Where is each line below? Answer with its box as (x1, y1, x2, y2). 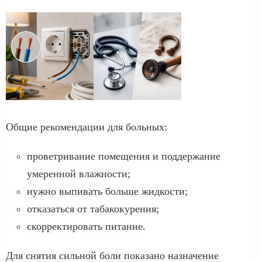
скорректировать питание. (27, 220, 146, 232)
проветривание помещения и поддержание (27, 150, 220, 162)
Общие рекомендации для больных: (6, 120, 167, 133)
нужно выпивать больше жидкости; (27, 185, 188, 197)
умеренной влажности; (27, 167, 130, 180)
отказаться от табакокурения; (27, 202, 159, 215)
